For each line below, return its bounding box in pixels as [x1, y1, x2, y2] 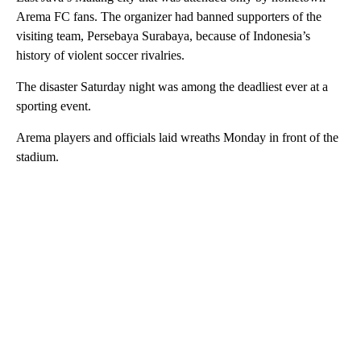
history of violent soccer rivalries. [16, 48, 185, 62]
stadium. [16, 149, 59, 164]
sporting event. [16, 98, 91, 113]
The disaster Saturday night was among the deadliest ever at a [16, 79, 328, 93]
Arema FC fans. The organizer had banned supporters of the [16, 9, 322, 23]
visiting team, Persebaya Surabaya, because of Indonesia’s [16, 28, 310, 43]
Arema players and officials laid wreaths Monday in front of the [16, 130, 338, 144]
